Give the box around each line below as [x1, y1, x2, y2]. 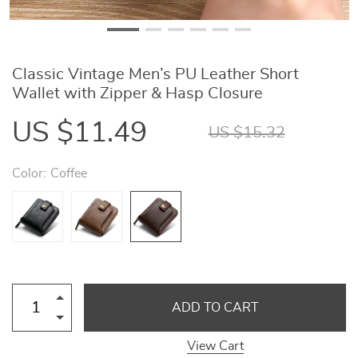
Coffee [50, 167, 87, 180]
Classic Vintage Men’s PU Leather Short [12, 66, 299, 82]
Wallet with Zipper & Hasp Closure [12, 86, 263, 101]
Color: [12, 167, 46, 180]
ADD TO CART [171, 301, 259, 314]
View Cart [186, 340, 244, 352]
